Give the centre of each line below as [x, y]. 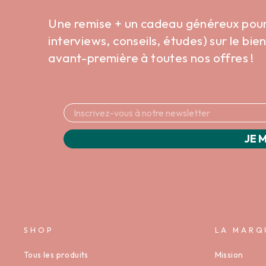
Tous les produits [56, 255]
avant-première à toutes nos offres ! [151, 58]
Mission [229, 255]
